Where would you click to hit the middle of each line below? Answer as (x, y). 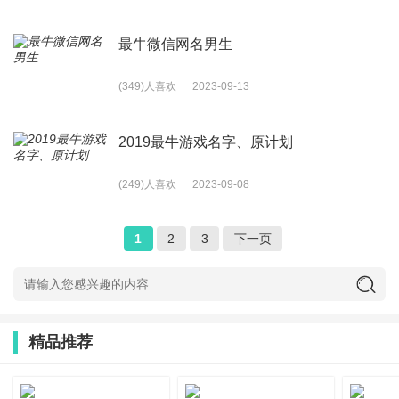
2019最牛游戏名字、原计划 (206, 142)
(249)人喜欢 (147, 184)
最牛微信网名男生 (175, 44)
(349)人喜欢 (147, 86)
